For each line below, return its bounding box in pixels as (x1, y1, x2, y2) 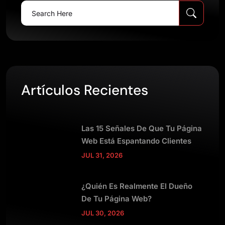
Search (21, 2, 44, 11)
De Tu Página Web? (81, 193, 152, 203)
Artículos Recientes (21, 81, 148, 99)
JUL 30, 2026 (81, 208, 124, 217)
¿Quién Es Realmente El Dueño (81, 181, 192, 191)
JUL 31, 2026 (81, 151, 123, 159)
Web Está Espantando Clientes (81, 136, 191, 146)
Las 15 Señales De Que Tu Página (81, 123, 202, 133)
